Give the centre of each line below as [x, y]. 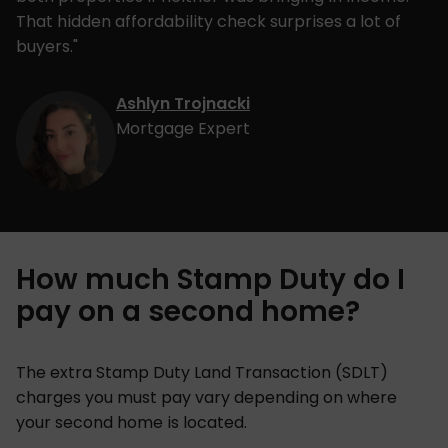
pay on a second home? [188, 311]
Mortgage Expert [183, 128]
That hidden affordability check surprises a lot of [208, 21]
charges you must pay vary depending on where [206, 397]
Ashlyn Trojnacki [183, 103]
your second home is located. [133, 422]
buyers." [47, 46]
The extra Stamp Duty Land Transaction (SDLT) [202, 372]
